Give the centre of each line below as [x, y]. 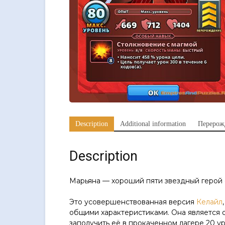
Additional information [153, 124]
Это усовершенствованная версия [133, 202]
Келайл [209, 202]
